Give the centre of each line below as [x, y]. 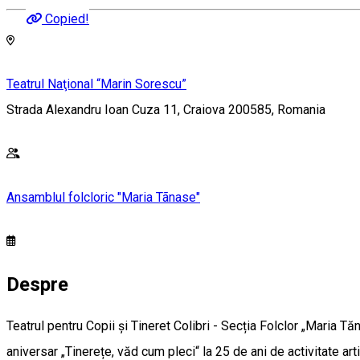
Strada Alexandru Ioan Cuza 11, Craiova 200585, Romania [166, 110]
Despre [37, 284]
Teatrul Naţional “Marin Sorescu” [96, 84]
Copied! [67, 19]
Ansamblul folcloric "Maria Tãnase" [103, 197]
